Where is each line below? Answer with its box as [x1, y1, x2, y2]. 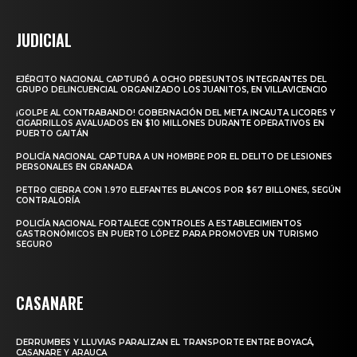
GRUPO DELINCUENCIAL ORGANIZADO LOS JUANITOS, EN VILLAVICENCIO [16, 84, 328, 96]
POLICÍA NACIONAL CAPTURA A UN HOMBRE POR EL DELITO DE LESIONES [16, 151, 332, 163]
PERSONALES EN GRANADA [16, 162, 132, 173]
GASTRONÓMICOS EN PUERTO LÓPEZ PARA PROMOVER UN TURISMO [16, 229, 319, 240]
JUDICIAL [16, 28, 72, 53]
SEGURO [16, 239, 53, 250]
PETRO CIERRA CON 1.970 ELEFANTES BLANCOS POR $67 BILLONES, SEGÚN [16, 185, 341, 196]
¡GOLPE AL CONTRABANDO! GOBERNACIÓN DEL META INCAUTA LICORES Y [16, 108, 335, 119]
